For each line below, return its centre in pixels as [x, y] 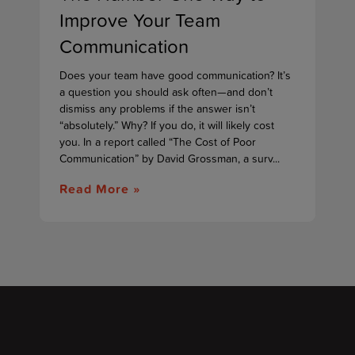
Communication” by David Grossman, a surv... [170, 158]
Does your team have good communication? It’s [175, 75]
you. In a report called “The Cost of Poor [158, 141]
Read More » [100, 188]
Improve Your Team [140, 20]
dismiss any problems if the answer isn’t [157, 108]
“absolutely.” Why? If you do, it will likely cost [167, 125]
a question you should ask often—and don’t [166, 92]
